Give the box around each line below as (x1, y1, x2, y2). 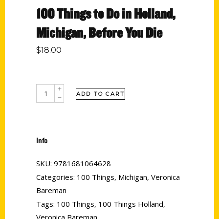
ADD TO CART (76, 90, 125, 97)
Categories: (36, 172, 77, 182)
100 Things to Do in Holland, (36, 4, 175, 22)
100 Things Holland (98, 199, 163, 209)
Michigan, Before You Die (36, 23, 162, 41)
